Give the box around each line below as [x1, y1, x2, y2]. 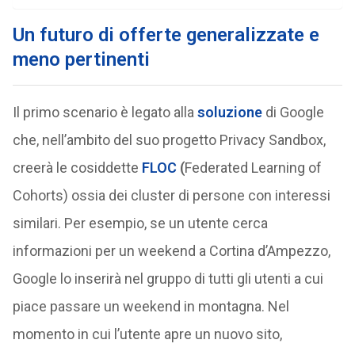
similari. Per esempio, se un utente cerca [12, 215, 268, 231]
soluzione [197, 104, 262, 120]
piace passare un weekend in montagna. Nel [12, 298, 289, 315]
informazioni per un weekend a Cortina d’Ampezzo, [12, 242, 330, 259]
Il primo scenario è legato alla [12, 104, 197, 120]
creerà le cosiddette [12, 159, 142, 176]
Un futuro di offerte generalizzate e [12, 24, 319, 46]
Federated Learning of [184, 159, 322, 176]
